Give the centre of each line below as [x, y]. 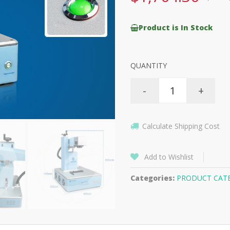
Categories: [152, 178]
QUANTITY [149, 65]
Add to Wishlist [169, 157]
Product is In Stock [176, 27]
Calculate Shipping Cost [181, 126]
